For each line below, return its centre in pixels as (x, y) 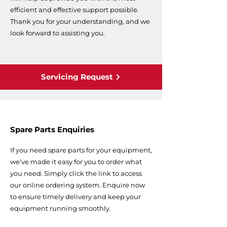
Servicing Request (77, 77)
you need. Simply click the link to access (76, 173)
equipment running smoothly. (61, 208)
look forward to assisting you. (58, 33)
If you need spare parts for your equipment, (81, 150)
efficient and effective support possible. (74, 9)
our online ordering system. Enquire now (78, 185)
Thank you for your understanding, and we (80, 21)
